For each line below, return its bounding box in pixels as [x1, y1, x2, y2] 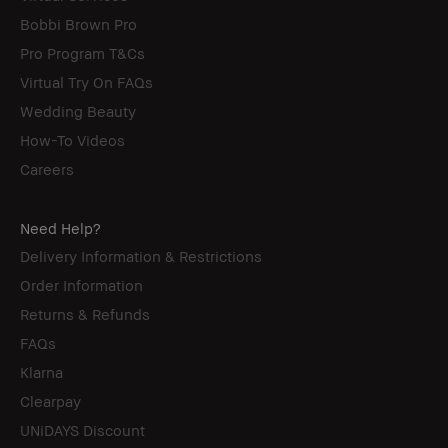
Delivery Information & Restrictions [20, 246, 262, 265]
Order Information [20, 275, 143, 294]
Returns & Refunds [20, 304, 150, 323]
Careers [20, 159, 74, 178]
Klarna [20, 362, 63, 381]
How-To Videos [20, 130, 125, 149]
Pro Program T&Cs [20, 43, 145, 62]
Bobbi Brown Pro [20, 14, 137, 33]
